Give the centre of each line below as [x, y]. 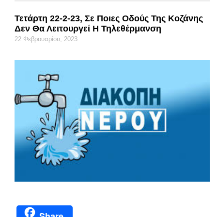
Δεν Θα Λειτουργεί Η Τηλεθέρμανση [88, 28]
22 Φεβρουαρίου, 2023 [46, 39]
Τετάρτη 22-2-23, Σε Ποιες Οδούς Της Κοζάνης [109, 18]
